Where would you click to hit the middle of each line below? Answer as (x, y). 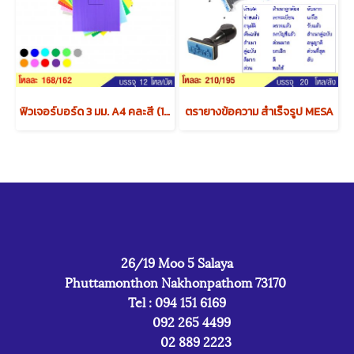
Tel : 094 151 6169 (177, 301)
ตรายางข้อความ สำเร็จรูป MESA (259, 112)
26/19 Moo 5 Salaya (177, 262)
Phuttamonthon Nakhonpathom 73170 (177, 282)
